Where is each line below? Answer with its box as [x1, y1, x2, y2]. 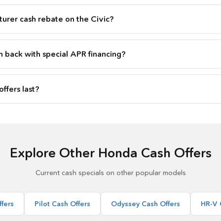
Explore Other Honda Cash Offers [9, 145, 212, 161]
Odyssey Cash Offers [110, 199, 180, 208]
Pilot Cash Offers [34, 199, 90, 208]
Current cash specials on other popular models [35, 168, 186, 177]
